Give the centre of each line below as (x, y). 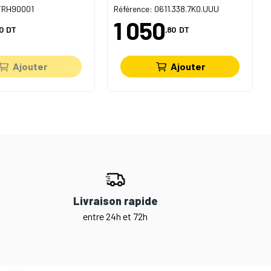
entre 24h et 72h (116, 217)
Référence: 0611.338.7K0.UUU (167, 8)
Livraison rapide (115, 201)
